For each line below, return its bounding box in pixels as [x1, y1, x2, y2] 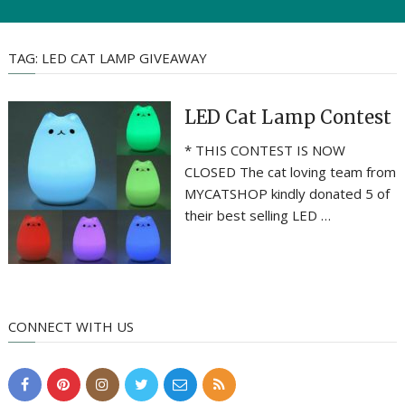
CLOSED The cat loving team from [184, 163, 396, 181]
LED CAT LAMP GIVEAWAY [41, 49, 207, 67]
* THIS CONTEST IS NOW [184, 141, 345, 159]
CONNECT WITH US [7, 317, 134, 335]
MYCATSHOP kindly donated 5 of [184, 184, 390, 202]
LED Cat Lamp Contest [184, 106, 391, 128]
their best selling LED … [184, 206, 331, 224]
